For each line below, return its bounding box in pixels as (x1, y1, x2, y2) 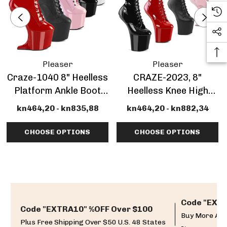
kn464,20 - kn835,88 (16, 103, 99, 113)
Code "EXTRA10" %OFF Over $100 (20, 204, 153, 214)
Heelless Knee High (127, 85, 208, 96)
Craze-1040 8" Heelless (7, 72, 108, 83)
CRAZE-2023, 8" (133, 72, 202, 83)
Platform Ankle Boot (14, 85, 101, 96)
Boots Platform (134, 98, 201, 109)
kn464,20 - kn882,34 (126, 103, 209, 113)
